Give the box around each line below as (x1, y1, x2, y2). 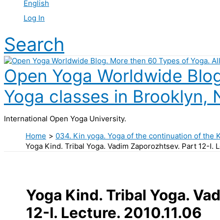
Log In (24, 13, 45, 23)
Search (4, 33, 64, 56)
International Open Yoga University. (4, 114, 126, 124)
